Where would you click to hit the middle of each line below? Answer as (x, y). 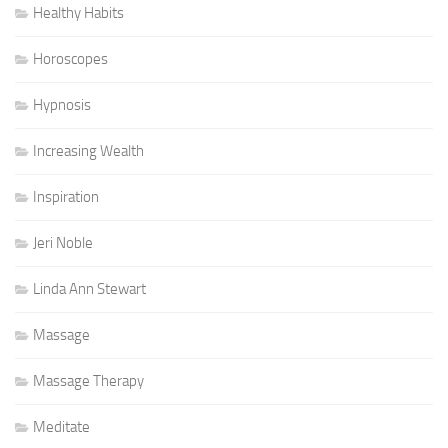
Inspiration (66, 197)
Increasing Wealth (88, 151)
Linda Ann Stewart (89, 289)
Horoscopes (70, 59)
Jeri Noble (63, 243)
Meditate (61, 427)
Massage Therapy (88, 381)
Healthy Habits (78, 13)
